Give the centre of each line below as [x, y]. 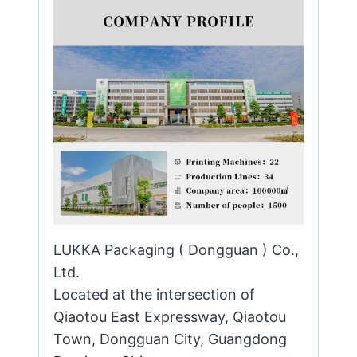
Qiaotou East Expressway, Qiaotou [170, 316]
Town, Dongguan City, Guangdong [170, 339]
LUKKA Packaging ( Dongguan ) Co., [176, 249]
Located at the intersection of [154, 294]
